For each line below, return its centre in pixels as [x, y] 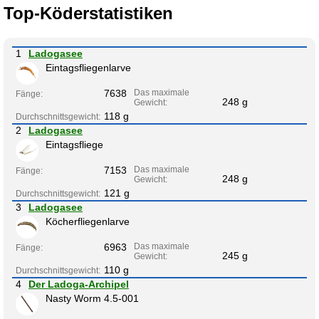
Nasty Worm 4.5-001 [92, 298]
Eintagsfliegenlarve [88, 67]
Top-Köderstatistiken [88, 13]
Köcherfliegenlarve [88, 221]
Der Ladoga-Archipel [79, 284]
